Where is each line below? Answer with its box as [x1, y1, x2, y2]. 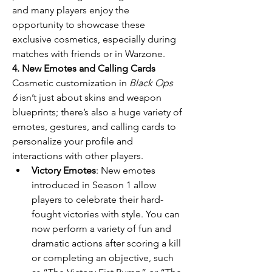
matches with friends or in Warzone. [12, 48, 165, 59]
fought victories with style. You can [32, 208, 180, 220]
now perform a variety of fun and [32, 223, 171, 234]
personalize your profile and [12, 135, 133, 147]
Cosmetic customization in [12, 77, 129, 89]
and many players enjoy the [12, 4, 129, 16]
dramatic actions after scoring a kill [32, 237, 181, 249]
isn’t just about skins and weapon [17, 92, 161, 103]
